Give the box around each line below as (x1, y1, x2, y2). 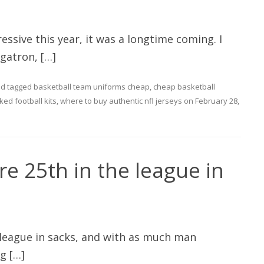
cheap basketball (153, 81, 215, 93)
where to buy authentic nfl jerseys (60, 95, 182, 107)
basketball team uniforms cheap (34, 81, 150, 93)
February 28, (195, 95, 239, 107)
